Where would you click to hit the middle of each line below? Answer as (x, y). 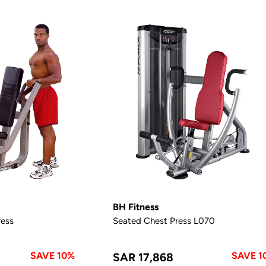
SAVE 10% (53, 255)
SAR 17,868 (143, 257)
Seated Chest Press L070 (164, 220)
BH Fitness (136, 207)
